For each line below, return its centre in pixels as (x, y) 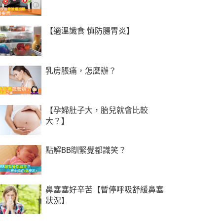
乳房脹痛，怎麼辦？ (81, 71)
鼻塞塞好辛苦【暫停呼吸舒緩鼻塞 (104, 190)
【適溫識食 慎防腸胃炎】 (90, 31)
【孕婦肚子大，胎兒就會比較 (96, 110)
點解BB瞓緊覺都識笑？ (86, 150)
